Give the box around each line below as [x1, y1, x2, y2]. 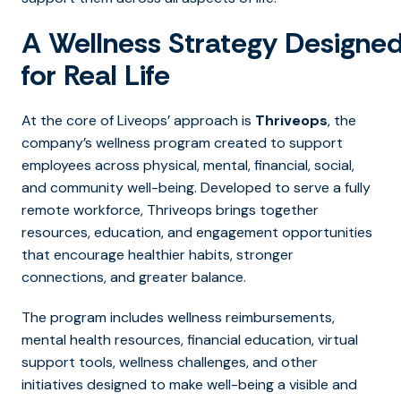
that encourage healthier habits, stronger [21, 244, 294, 264]
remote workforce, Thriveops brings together [21, 200, 319, 219]
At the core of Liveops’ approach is [21, 110, 255, 130]
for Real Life [21, 55, 170, 94]
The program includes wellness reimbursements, [21, 307, 335, 327]
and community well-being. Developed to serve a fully [21, 177, 371, 197]
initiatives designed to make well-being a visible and [21, 374, 357, 394]
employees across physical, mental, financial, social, [21, 155, 354, 175]
